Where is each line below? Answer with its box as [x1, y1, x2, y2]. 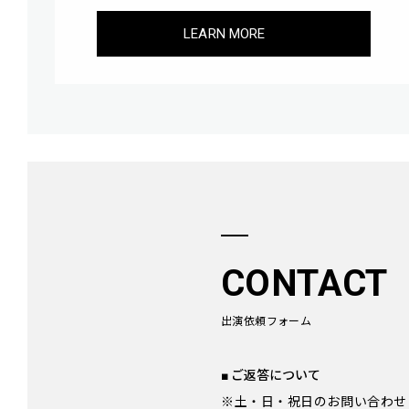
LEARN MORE [184, 25, 266, 42]
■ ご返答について [221, 368, 320, 383]
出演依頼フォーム [221, 315, 312, 329]
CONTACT [221, 262, 388, 306]
